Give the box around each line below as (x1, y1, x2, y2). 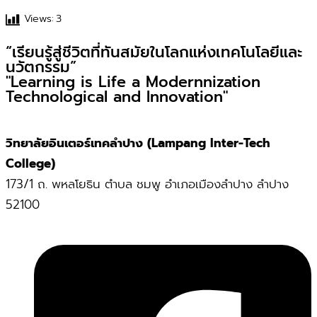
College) (6, 154, 55, 173)
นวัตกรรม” (6, 56, 76, 79)
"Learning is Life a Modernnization (6, 71, 260, 94)
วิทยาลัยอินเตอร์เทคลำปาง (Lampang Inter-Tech (6, 133, 270, 152)
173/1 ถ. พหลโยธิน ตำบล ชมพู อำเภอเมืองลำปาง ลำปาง (6, 174, 289, 193)
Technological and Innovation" (6, 86, 228, 109)
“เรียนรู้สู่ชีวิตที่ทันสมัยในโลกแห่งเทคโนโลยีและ (6, 41, 302, 64)
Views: (24, 11, 54, 27)
